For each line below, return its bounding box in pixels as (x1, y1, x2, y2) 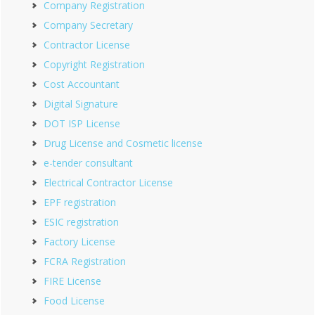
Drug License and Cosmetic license (44, 136, 202, 150)
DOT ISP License (44, 117, 120, 130)
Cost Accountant (44, 77, 120, 91)
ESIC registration (44, 215, 119, 229)
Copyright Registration (44, 58, 145, 71)
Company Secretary (44, 18, 133, 32)
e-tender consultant (44, 156, 133, 169)
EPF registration (44, 195, 116, 209)
